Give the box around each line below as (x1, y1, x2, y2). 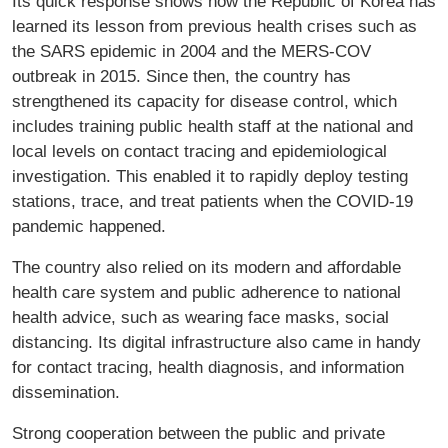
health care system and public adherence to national (12, 282, 401, 303)
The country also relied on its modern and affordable (12, 257, 401, 278)
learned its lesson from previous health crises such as (12, 16, 417, 37)
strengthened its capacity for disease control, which (12, 91, 397, 112)
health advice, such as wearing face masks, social (12, 307, 389, 328)
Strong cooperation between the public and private (12, 423, 385, 444)
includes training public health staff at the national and (12, 116, 413, 137)
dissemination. (12, 382, 125, 403)
